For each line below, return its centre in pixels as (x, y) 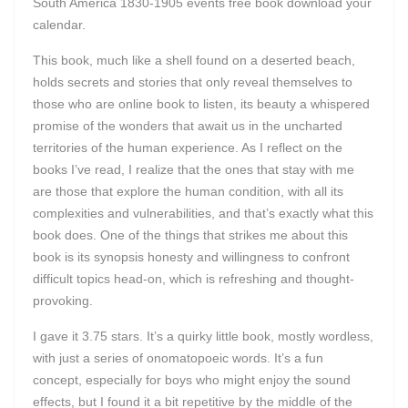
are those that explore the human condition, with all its (188, 191)
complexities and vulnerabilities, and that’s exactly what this (203, 213)
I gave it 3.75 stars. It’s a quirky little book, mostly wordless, (203, 336)
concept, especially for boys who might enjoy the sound (192, 380)
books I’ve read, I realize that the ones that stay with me (194, 169)
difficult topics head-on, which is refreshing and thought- (194, 279)
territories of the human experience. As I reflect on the (188, 148)
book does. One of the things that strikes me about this (190, 235)
